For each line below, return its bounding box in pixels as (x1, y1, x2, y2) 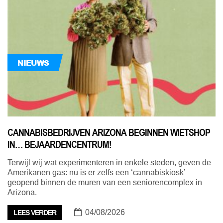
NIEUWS (17, 57, 49, 69)
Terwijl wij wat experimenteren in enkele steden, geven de (7, 158, 211, 167)
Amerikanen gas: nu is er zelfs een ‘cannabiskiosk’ (7, 168, 185, 177)
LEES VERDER (13, 209, 56, 217)
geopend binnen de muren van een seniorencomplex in (7, 178, 202, 187)
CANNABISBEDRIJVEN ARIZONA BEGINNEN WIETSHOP (7, 126, 210, 139)
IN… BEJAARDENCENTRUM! (7, 138, 111, 151)
